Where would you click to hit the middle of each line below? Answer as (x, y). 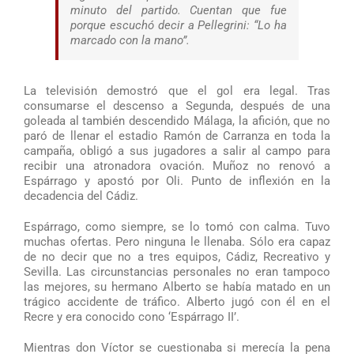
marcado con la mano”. (130, 40)
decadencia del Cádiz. (81, 196)
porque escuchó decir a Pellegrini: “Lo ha (179, 25)
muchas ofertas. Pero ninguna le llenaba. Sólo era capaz (177, 241)
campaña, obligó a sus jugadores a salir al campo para (177, 151)
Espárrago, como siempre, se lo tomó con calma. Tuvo (177, 226)
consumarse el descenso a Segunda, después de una (177, 105)
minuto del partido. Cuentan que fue (179, 10)
